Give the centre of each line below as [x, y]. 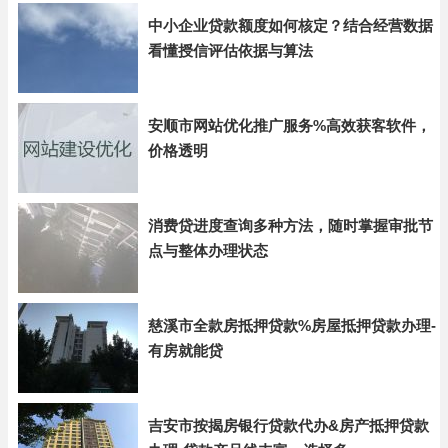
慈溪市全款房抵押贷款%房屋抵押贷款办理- [292, 325]
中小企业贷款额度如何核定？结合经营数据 [290, 25]
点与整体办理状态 [208, 250]
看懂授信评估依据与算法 [230, 50]
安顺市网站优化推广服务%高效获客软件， [289, 125]
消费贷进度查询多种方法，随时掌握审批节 [290, 225]
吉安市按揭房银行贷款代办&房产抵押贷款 [288, 425]
